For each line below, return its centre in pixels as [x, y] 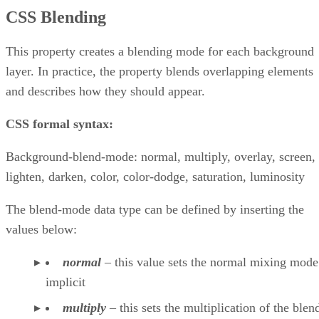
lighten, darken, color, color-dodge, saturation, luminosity [155, 176]
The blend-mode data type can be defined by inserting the [155, 209]
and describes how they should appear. [105, 91]
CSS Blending [56, 17]
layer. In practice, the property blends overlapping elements [159, 71]
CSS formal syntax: [59, 124]
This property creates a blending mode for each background [160, 51]
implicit [66, 282]
